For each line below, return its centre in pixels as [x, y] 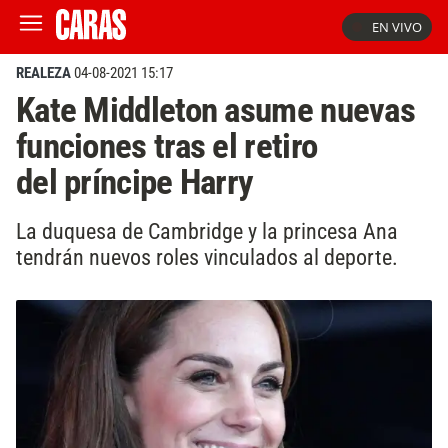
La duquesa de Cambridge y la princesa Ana [207, 230]
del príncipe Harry [135, 182]
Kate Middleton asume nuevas [215, 110]
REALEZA [43, 73]
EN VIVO [397, 27]
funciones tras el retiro [167, 146]
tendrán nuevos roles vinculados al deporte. [209, 256]
